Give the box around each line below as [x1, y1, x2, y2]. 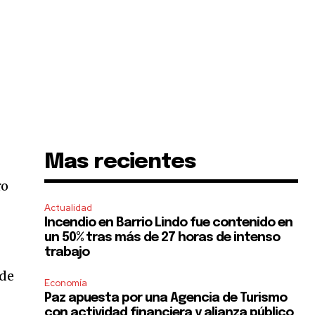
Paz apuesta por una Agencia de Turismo [44, 292, 288, 305]
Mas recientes [44, 151, 197, 174]
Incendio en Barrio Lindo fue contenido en [44, 217, 293, 230]
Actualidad [44, 202, 93, 214]
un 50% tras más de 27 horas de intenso [44, 231, 281, 245]
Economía [44, 277, 88, 290]
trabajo [44, 246, 90, 259]
